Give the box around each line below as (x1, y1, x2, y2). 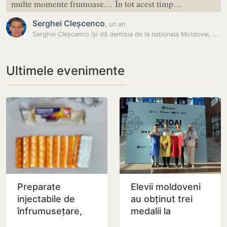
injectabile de (17, 194, 75, 204)
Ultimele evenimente (6, 63, 125, 78)
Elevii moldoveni (131, 181, 201, 192)
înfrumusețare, (17, 206, 82, 216)
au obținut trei (131, 194, 193, 204)
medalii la (131, 206, 171, 216)
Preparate (17, 181, 61, 192)
